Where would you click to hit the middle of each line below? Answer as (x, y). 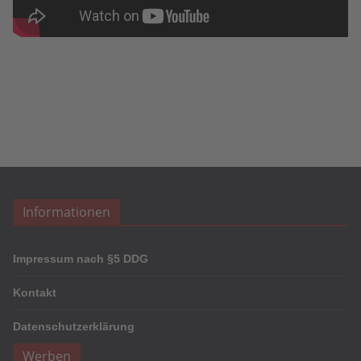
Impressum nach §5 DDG (81, 259)
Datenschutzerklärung (74, 326)
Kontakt (35, 293)
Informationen (66, 212)
